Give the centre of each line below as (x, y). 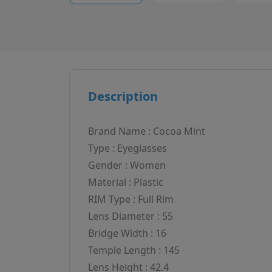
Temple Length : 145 (134, 250)
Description (123, 97)
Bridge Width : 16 (127, 233)
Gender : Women (127, 165)
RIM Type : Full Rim (131, 199)
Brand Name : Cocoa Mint (147, 131)
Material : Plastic (126, 182)
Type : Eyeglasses (127, 148)
